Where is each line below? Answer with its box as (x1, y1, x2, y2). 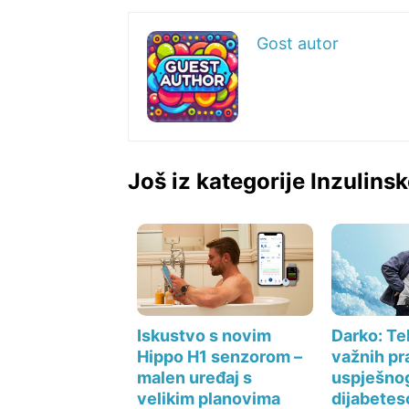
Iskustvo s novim (137, 325, 271, 345)
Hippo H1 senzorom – (137, 346, 302, 366)
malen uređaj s (137, 367, 252, 387)
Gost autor (257, 33, 339, 53)
